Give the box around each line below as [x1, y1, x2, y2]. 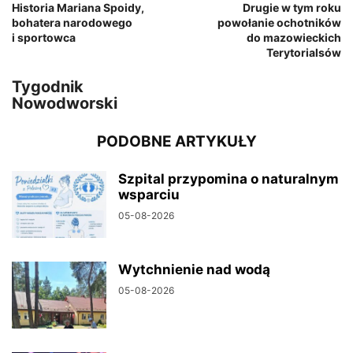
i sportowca [12, 31, 76, 45]
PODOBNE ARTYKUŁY [96, 132, 257, 151]
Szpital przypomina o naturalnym [118, 171, 339, 188]
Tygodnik [12, 77, 84, 97]
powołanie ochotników [217, 16, 341, 30]
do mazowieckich [247, 31, 341, 45]
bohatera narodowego [12, 16, 132, 30]
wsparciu [118, 187, 180, 203]
